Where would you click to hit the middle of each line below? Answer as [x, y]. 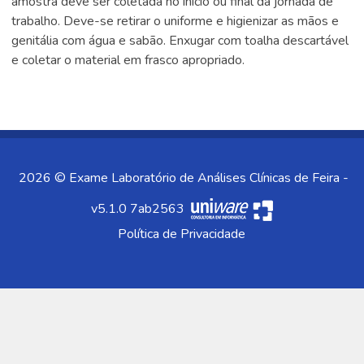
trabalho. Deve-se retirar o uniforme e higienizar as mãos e [175, 21]
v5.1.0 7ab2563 [139, 209]
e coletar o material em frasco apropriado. [128, 60]
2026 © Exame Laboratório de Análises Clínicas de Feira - [184, 178]
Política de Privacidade [182, 234]
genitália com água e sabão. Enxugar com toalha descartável [180, 41]
